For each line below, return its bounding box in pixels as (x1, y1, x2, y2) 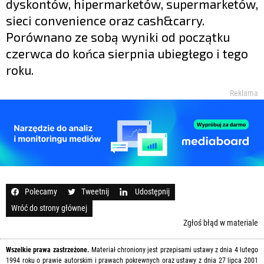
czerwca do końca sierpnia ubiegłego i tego (6, 45, 248, 61)
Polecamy (25, 186, 57, 196)
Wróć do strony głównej (11, 203, 87, 213)
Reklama (230, 88, 258, 98)
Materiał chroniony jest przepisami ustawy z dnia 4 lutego (89, 245, 259, 254)
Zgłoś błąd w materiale (183, 217, 258, 227)
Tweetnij (81, 186, 109, 196)
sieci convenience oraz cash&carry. (6, 12, 204, 28)
